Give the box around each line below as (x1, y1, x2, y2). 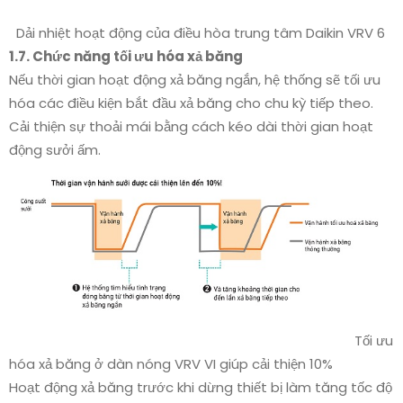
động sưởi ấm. (9, 140, 101, 160)
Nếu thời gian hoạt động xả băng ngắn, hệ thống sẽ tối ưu (9, 70, 381, 90)
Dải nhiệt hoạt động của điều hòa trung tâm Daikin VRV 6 (9, 23, 385, 43)
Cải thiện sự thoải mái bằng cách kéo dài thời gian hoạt (9, 117, 373, 137)
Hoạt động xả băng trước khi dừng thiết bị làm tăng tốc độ (9, 377, 392, 397)
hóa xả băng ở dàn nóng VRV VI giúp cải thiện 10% (9, 354, 333, 373)
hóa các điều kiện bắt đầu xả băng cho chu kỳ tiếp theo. (9, 94, 373, 113)
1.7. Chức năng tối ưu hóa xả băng (9, 47, 243, 67)
